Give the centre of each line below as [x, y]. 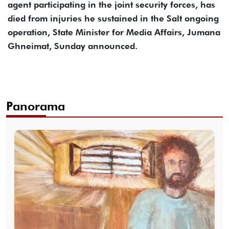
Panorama [36, 106]
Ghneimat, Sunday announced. [73, 46]
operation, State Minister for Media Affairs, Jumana [114, 32]
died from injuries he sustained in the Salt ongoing [113, 18]
